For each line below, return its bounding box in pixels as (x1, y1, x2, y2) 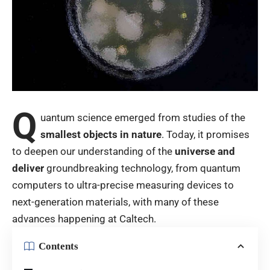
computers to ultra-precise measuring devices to (12, 178, 234, 191)
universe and (175, 145, 235, 157)
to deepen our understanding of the (12, 145, 175, 157)
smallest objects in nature (40, 128, 162, 140)
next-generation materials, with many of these (12, 195, 219, 208)
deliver (12, 162, 44, 174)
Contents (39, 240, 78, 253)
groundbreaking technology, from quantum (44, 162, 240, 174)
